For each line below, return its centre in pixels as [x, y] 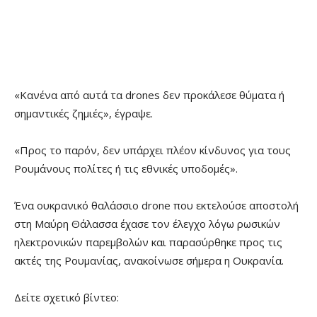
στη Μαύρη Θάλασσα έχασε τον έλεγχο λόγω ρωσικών [147, 224]
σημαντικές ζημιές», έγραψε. [83, 114]
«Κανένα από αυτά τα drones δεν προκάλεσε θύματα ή [149, 95]
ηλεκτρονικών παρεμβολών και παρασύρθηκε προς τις [148, 242]
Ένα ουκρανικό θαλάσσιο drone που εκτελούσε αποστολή [156, 206]
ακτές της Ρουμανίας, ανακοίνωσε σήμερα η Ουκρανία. [149, 261]
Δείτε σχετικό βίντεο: [67, 298]
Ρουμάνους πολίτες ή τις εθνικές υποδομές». [126, 169]
